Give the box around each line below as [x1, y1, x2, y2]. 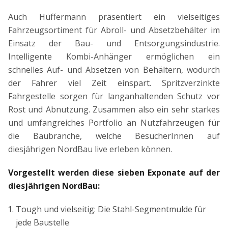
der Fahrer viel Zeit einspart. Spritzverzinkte [8, 77, 220, 89]
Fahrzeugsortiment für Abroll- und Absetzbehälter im [8, 24, 220, 36]
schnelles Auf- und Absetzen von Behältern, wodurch [8, 64, 220, 76]
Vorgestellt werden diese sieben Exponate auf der [8, 167, 220, 179]
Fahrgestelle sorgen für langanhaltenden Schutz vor [8, 91, 220, 102]
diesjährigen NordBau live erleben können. [8, 144, 172, 155]
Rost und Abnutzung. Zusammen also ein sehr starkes [8, 104, 220, 116]
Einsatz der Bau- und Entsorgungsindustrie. [8, 38, 220, 49]
